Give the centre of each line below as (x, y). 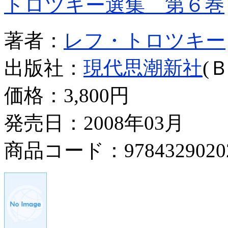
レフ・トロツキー (145, 40)
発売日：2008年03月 (94, 123)
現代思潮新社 (143, 68)
